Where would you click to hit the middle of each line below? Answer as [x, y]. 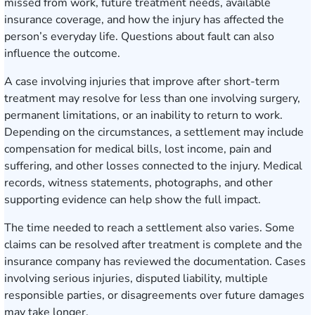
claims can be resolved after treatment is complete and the [153, 245]
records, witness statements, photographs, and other [139, 183]
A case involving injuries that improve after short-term [142, 82]
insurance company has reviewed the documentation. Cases [155, 262]
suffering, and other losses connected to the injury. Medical [153, 166]
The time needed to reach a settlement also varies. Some [149, 228]
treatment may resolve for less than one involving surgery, [152, 98]
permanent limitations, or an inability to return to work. [143, 115]
